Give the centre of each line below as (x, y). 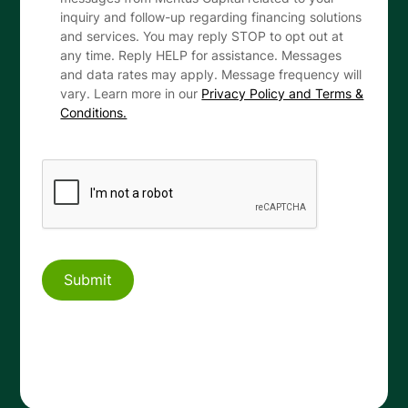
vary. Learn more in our (131, 93)
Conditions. (94, 112)
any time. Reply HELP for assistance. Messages (201, 55)
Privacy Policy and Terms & (283, 93)
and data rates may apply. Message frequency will (211, 74)
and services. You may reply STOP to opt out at (202, 36)
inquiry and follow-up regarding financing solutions (211, 16)
